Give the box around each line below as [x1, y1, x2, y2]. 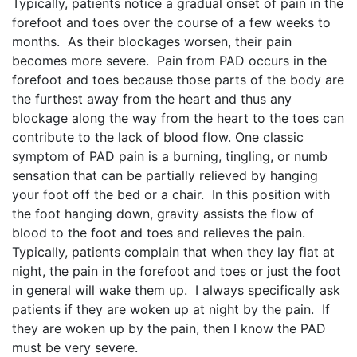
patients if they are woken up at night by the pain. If [12, 301, 330, 317]
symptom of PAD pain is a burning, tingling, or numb [12, 148, 328, 164]
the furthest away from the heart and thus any [12, 91, 292, 107]
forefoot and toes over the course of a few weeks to [12, 14, 331, 30]
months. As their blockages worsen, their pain [12, 33, 292, 49]
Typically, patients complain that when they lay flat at [12, 244, 335, 260]
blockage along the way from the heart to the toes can [12, 110, 344, 126]
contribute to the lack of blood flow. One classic [12, 129, 304, 145]
